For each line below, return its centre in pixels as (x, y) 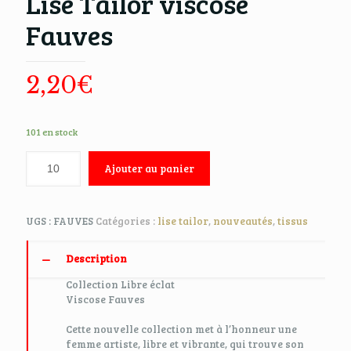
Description (96, 259)
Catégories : (127, 221)
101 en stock (52, 132)
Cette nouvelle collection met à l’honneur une (181, 329)
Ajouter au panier (149, 168)
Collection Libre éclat (120, 284)
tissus (293, 221)
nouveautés (243, 221)
